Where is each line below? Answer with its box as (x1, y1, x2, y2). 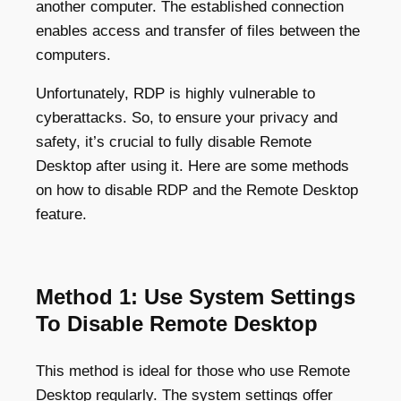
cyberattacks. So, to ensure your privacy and (36, 109, 337, 126)
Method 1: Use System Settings (36, 285, 355, 309)
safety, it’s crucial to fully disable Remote (36, 133, 311, 150)
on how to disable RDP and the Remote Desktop (36, 182, 358, 199)
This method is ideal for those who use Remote (36, 363, 350, 380)
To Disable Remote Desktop (36, 311, 318, 336)
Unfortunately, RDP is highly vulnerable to (36, 85, 315, 102)
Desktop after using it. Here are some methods (36, 158, 349, 175)
